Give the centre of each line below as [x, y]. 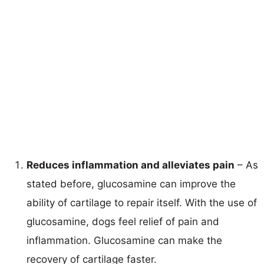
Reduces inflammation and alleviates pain [131, 165]
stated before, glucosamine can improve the [131, 184]
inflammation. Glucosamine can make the [124, 240]
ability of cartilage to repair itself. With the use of [142, 202]
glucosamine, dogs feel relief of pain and [123, 221]
